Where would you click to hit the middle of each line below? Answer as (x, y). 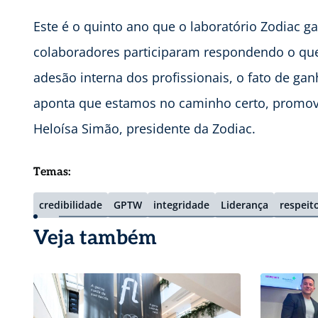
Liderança (245, 205)
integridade (181, 205)
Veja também (95, 238)
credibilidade (71, 205)
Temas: (52, 172)
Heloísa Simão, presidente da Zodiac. (144, 129)
